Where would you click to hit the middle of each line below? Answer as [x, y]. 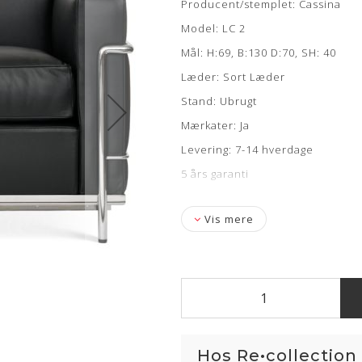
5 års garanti [215, 174]
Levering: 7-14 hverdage [249, 150]
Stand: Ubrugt [219, 101]
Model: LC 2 [213, 29]
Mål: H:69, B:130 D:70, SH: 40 [259, 53]
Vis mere [227, 219]
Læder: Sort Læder [233, 77]
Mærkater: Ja [215, 126]
